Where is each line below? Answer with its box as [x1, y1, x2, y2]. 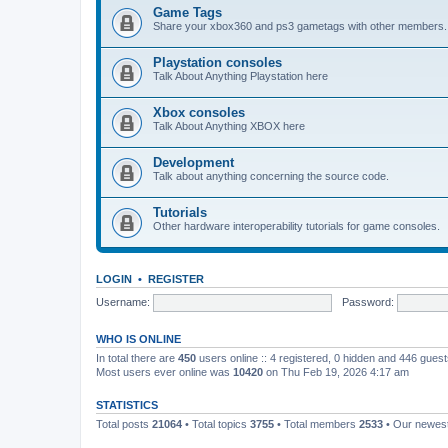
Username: [96, 295, 150, 308]
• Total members [274, 418, 359, 430]
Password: [341, 295, 394, 308]
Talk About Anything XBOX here [153, 120, 305, 132]
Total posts [96, 418, 152, 430]
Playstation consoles [153, 55, 282, 70]
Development [153, 155, 234, 170]
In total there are [96, 352, 178, 364]
